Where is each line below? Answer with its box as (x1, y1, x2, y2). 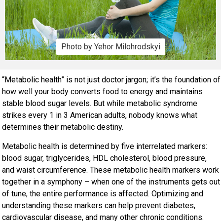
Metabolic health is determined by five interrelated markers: (2, 141, 208, 151)
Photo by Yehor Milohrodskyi (61, 42, 160, 52)
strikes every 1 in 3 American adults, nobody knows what (2, 110, 198, 120)
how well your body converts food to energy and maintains (2, 87, 203, 97)
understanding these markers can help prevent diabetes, (2, 200, 196, 210)
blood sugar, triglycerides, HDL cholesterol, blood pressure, (2, 153, 207, 163)
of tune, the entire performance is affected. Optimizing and (2, 188, 204, 198)
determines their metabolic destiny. (2, 122, 126, 132)
